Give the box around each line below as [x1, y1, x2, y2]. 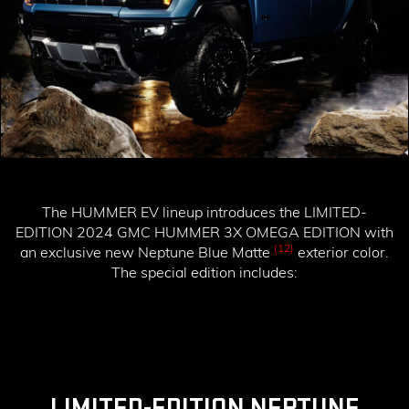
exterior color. [294, 242, 389, 261]
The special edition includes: [111, 262, 298, 281]
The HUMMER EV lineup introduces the [42, 202, 304, 221]
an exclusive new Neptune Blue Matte [20, 242, 274, 261]
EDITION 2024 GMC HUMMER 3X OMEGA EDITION [16, 222, 361, 241]
